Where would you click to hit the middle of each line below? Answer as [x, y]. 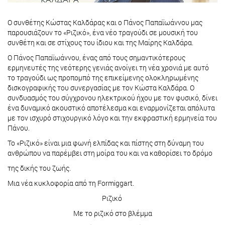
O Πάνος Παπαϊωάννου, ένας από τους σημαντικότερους [96, 58]
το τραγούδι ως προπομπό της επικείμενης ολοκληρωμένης [103, 78]
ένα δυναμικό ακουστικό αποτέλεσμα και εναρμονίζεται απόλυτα [111, 108]
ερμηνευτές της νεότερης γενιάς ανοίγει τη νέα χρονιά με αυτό [108, 68]
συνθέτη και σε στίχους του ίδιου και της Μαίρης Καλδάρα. [101, 43]
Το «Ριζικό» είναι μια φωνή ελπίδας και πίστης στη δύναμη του [106, 143]
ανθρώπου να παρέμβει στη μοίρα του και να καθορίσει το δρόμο [111, 153]
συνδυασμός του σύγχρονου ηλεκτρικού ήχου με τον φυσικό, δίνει [113, 98]
